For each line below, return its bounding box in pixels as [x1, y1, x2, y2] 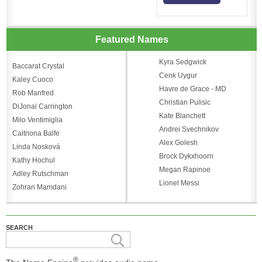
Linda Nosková [12, 142, 60, 151]
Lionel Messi [158, 178, 199, 187]
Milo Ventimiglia [12, 115, 63, 124]
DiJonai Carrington [12, 102, 73, 111]
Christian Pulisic [158, 98, 211, 106]
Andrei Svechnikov [158, 125, 219, 133]
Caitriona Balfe [12, 129, 60, 137]
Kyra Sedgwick [158, 57, 206, 66]
